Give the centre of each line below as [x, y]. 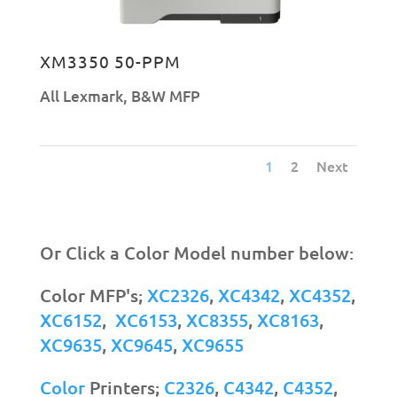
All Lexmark [81, 96]
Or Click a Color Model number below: [196, 253]
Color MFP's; [93, 296]
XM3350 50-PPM [110, 61]
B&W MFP [165, 96]
